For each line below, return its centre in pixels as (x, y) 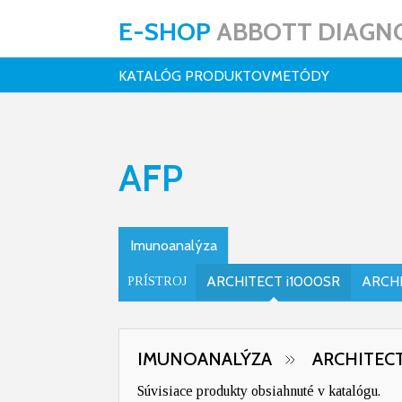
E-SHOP (167, 31)
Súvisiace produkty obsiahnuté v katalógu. (259, 391)
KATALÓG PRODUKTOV (195, 76)
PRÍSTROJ (157, 281)
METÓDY (300, 76)
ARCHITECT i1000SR (273, 281)
